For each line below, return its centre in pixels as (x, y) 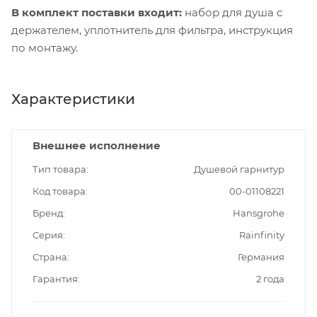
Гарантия (55, 279)
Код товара (59, 191)
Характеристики (73, 99)
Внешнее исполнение (97, 146)
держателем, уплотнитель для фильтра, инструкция (152, 30)
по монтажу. (45, 48)
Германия (261, 257)
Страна (50, 257)
